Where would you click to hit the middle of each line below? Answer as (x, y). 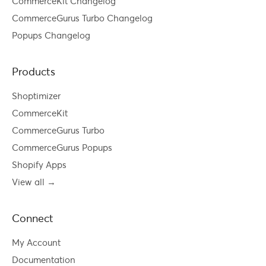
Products (34, 71)
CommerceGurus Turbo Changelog (82, 18)
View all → (34, 182)
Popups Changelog (51, 35)
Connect (33, 218)
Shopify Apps (39, 164)
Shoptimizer (36, 96)
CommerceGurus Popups (62, 147)
